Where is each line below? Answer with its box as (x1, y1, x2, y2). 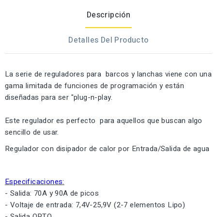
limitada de (26, 80, 62, 92)
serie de (15, 69, 43, 80)
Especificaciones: (5, 176, 64, 187)
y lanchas (129, 69, 165, 80)
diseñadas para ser (5, 92, 69, 103)
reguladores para (44, 69, 104, 80)
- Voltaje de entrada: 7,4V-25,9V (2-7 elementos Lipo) (5, 200, 186, 211)
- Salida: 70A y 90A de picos (5, 188, 99, 199)
